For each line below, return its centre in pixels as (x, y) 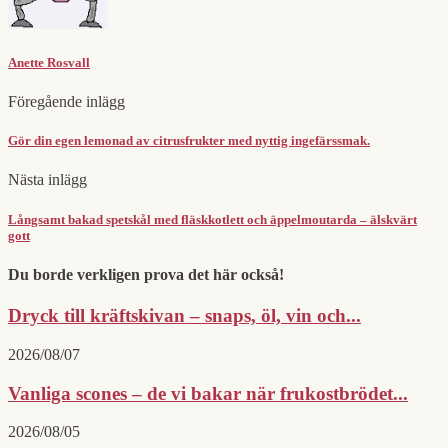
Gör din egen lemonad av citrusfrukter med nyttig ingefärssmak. (189, 141)
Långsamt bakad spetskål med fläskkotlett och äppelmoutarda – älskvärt (212, 219)
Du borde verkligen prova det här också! (146, 274)
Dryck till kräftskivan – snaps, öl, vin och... (184, 316)
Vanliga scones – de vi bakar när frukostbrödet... (208, 393)
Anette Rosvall (49, 62)
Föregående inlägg (66, 102)
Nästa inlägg (47, 180)
